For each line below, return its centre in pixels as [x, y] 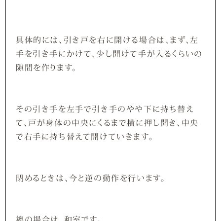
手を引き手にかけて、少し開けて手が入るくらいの [110, 53]
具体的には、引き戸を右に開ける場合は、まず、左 [108, 39]
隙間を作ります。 [47, 67]
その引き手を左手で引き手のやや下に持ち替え [105, 108]
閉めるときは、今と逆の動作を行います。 [91, 177]
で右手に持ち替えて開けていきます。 [85, 136]
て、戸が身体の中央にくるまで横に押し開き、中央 [108, 122]
